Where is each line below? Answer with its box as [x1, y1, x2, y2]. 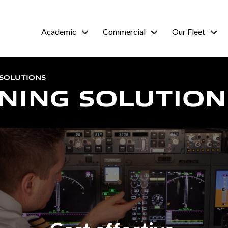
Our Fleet [172, 26, 205, 36]
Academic [41, 26, 76, 36]
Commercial [103, 26, 146, 36]
